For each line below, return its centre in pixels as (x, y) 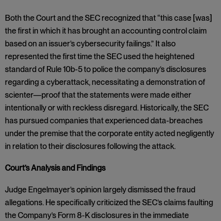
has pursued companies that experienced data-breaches (104, 121)
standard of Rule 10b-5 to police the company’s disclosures (106, 69)
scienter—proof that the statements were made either (98, 95)
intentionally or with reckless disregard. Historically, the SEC (107, 108)
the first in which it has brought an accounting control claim (106, 31)
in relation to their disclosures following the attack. (90, 146)
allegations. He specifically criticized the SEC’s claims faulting (109, 203)
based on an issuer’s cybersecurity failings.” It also (90, 44)
